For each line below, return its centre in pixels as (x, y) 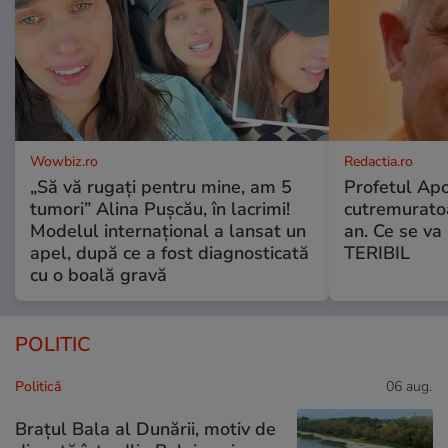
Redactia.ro (378, 161)
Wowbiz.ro (64, 161)
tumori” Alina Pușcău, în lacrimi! (160, 208)
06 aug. (409, 386)
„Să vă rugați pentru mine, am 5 (161, 186)
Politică (38, 386)
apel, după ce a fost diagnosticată (169, 252)
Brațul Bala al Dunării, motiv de (145, 429)
